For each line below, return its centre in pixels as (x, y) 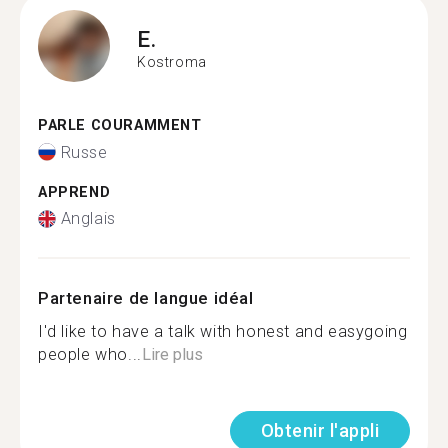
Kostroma (172, 61)
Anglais (88, 218)
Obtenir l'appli (319, 430)
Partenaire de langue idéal (146, 298)
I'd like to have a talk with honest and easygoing (223, 331)
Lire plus (172, 354)
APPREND (74, 192)
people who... (90, 354)
